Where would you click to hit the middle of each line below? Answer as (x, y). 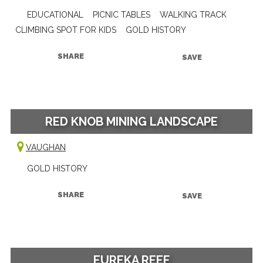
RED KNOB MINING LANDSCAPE (131, 121)
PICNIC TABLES (121, 14)
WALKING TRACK (193, 14)
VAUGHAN (45, 147)
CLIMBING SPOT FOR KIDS (65, 30)
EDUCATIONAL (55, 14)
